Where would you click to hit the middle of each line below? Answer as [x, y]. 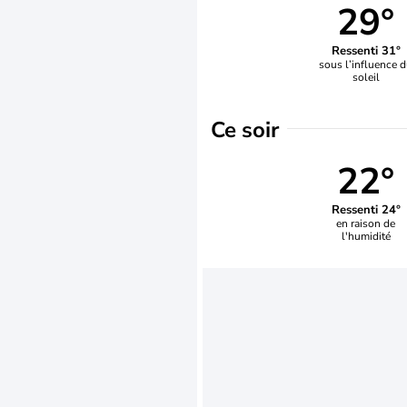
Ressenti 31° [366, 50]
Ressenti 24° [366, 209]
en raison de [366, 223]
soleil [366, 77]
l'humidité [366, 236]
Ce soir [245, 130]
